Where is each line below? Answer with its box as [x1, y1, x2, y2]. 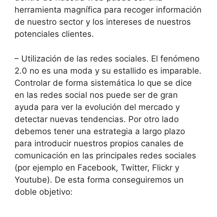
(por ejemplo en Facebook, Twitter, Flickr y [15, 162, 179, 172]
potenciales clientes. [15, 29, 94, 39]
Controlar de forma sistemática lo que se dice [15, 77, 192, 88]
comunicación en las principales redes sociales [15, 150, 196, 160]
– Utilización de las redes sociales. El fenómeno [15, 53, 200, 63]
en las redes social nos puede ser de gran [15, 90, 178, 100]
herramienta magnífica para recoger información [15, 5, 201, 15]
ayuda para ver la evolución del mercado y [15, 102, 180, 112]
